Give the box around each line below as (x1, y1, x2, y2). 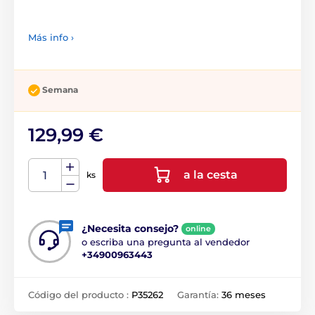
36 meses (221, 288, 266, 300)
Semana (42, 84, 78, 96)
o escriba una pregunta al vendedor (82, 236, 250, 247)
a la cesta (183, 167, 238, 181)
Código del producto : (28, 288, 131, 300)
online (186, 223, 211, 233)
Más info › (28, 32, 74, 44)
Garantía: (177, 288, 221, 300)
